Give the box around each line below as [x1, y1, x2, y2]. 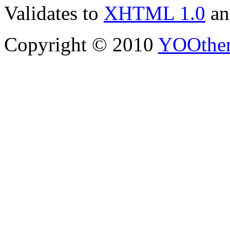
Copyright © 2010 [4, 33, 158, 55]
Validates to [4, 2, 104, 24]
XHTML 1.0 [104, 2, 205, 24]
